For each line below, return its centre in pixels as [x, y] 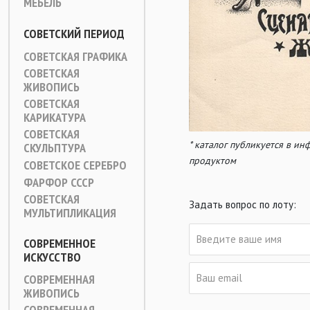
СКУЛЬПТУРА [55, 148]
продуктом [212, 160]
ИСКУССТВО [52, 257]
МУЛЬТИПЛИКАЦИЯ [70, 213]
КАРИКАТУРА [55, 117]
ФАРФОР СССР [59, 182]
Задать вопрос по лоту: [243, 204]
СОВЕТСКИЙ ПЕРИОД [74, 34]
